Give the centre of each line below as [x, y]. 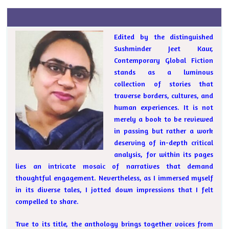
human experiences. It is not [164, 107]
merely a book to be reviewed [164, 119]
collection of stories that [164, 84]
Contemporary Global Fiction [164, 60]
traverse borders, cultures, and [164, 96]
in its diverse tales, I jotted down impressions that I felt [114, 190]
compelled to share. [47, 201]
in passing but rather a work [164, 131]
